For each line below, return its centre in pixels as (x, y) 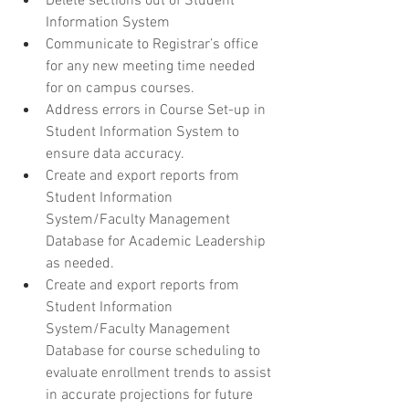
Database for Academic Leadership (157, 241)
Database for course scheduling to (155, 351)
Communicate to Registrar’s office (154, 44)
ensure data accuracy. (115, 154)
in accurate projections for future (151, 395)
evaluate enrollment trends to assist (160, 373)
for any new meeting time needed (152, 66)
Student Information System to (144, 132)
